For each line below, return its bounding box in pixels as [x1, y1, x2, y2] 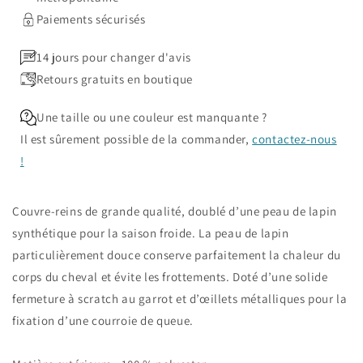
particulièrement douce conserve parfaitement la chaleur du [12, 247, 341, 263]
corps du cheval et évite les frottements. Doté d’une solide [12, 269, 328, 285]
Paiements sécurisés [36, 11, 146, 28]
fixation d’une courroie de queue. [12, 313, 194, 329]
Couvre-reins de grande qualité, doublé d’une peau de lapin [12, 203, 337, 220]
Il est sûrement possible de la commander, [20, 131, 253, 147]
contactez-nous [252, 131, 337, 147]
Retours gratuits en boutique [36, 71, 193, 88]
